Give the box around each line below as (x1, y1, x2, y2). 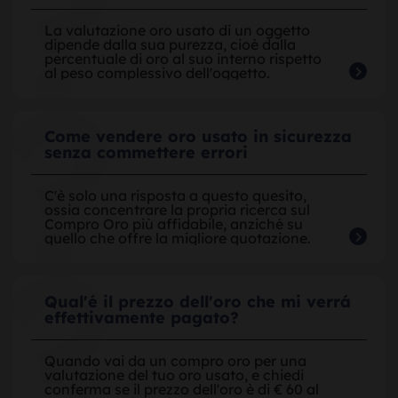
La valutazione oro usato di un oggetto (44, 20, 310, 39)
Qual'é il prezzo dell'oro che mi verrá (44, 291, 351, 312)
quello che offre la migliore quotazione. (44, 228, 311, 247)
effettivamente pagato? (44, 306, 239, 328)
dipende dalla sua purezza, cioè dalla (44, 35, 296, 53)
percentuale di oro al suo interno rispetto (44, 49, 322, 68)
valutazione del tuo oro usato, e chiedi (44, 365, 304, 384)
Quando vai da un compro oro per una (44, 351, 306, 370)
